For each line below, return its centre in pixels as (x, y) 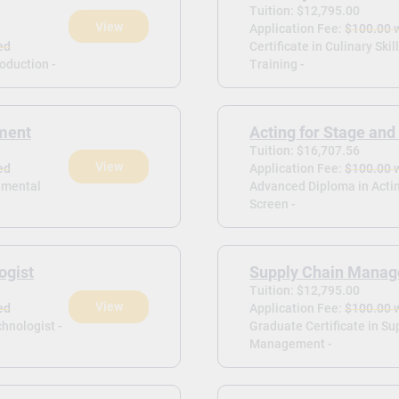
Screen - (273, 204)
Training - (277, 64)
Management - (291, 344)
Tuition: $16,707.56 (305, 151)
